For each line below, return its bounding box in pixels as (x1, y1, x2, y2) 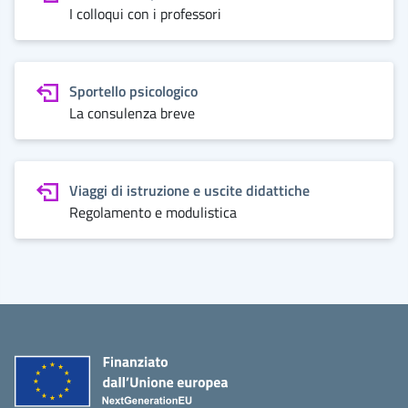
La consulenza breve (69, 102, 195, 124)
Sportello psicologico (69, 80, 198, 102)
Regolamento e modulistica (69, 201, 237, 223)
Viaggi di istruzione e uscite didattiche (69, 179, 310, 201)
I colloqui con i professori (69, 3, 221, 25)
